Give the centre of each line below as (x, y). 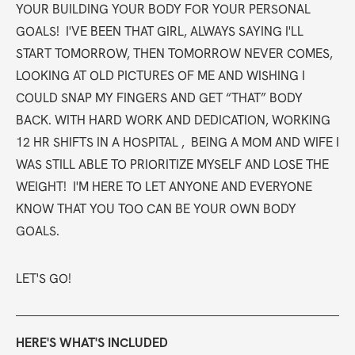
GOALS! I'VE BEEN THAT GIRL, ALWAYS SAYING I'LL (160, 32)
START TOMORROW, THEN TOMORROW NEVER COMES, (176, 54)
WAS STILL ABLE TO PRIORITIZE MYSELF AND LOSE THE (172, 165)
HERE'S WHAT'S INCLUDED (92, 343)
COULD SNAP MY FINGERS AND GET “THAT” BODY (159, 98)
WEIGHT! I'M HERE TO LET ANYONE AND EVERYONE (164, 187)
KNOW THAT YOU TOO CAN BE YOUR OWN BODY (156, 209)
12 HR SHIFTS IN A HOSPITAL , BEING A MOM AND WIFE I (177, 143)
